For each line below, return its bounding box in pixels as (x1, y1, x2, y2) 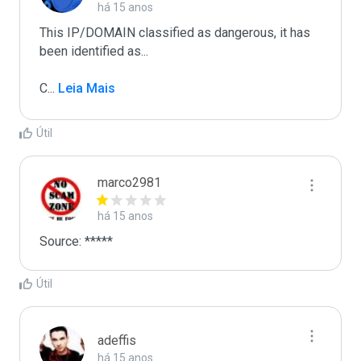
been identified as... (39, 44, 148, 59)
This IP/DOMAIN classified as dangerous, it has (39, 25, 310, 40)
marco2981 (98, 175, 161, 190)
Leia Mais (55, 81, 115, 96)
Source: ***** (39, 234, 113, 249)
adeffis (98, 333, 136, 348)
